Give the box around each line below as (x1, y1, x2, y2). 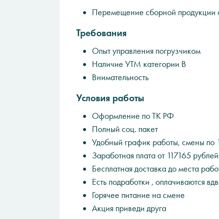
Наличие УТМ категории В (92, 59, 186, 69)
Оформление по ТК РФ (92, 110, 174, 121)
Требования (76, 27, 127, 39)
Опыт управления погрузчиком (92, 45, 200, 56)
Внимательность (92, 72, 149, 83)
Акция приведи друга (92, 203, 166, 214)
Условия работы (76, 92, 144, 104)
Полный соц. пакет (92, 124, 158, 134)
